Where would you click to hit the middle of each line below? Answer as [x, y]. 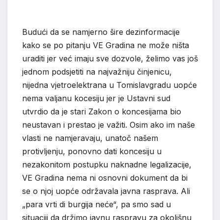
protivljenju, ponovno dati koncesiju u [92, 151]
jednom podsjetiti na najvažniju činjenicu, [97, 72]
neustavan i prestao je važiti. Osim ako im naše [109, 125]
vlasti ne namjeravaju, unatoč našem [90, 138]
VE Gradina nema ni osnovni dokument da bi [105, 178]
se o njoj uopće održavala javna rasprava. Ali [106, 191]
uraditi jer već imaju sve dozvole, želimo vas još [110, 59]
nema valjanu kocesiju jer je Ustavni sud [96, 98]
